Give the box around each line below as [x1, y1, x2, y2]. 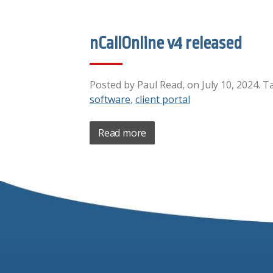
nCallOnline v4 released [90, 34, 242, 54]
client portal [135, 93, 190, 107]
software [90, 93, 130, 107]
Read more [98, 126, 147, 140]
